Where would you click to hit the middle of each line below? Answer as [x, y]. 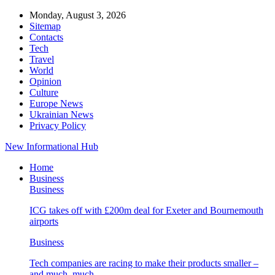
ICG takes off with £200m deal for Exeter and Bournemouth [146, 210]
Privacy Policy [58, 126]
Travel [42, 59]
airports [44, 221]
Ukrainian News [61, 114]
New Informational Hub [52, 146]
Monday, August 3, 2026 [78, 15]
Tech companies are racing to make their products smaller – [144, 263]
